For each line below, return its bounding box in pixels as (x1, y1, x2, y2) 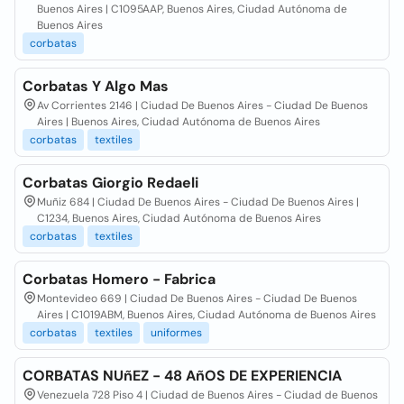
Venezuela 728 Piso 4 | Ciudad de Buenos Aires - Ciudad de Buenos (37, 388, 378, 402)
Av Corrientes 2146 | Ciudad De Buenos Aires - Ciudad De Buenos (37, 98, 368, 113)
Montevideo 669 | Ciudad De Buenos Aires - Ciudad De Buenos (37, 291, 357, 306)
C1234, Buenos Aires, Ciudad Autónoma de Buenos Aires (37, 211, 321, 225)
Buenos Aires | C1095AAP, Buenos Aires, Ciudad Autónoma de (37, 2, 347, 16)
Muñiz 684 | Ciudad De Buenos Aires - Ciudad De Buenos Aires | (37, 195, 359, 209)
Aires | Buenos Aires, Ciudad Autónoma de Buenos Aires (37, 115, 320, 129)
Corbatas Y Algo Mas (23, 77, 169, 96)
